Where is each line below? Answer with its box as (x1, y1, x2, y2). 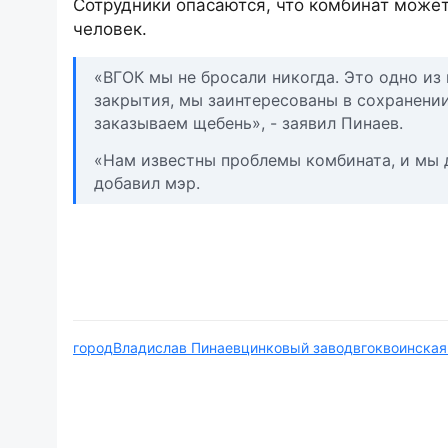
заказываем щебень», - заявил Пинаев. (94, 112, 403, 133)
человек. (73, 18, 147, 39)
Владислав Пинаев (113, 339, 241, 357)
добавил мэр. (94, 173, 200, 194)
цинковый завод (241, 339, 353, 357)
